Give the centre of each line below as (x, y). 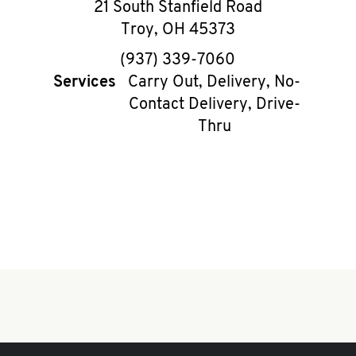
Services (85, 83)
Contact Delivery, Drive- (214, 105)
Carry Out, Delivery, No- (215, 83)
